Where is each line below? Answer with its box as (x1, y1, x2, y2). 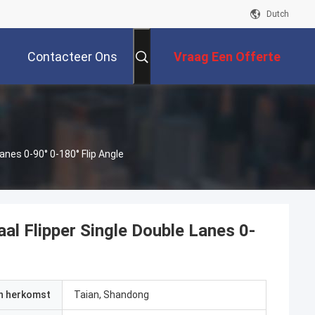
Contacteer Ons (27, 49, 117, 65)
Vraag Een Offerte (174, 49, 281, 65)
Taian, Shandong (74, 289, 149, 300)
